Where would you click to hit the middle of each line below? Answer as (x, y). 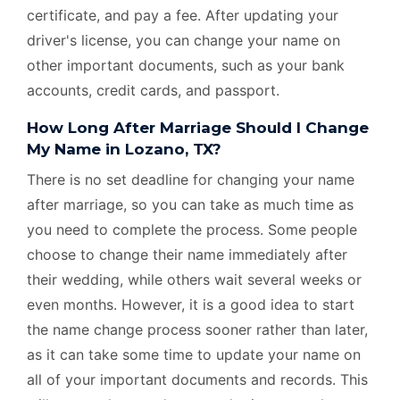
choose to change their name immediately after (187, 254)
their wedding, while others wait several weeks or (194, 279)
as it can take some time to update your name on (194, 354)
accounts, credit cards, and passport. (153, 90)
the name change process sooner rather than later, (197, 329)
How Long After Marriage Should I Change (198, 128)
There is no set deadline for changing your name (191, 179)
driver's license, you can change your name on (183, 40)
